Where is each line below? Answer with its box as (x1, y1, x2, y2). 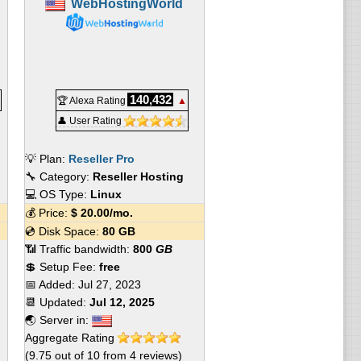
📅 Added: (24, 278, 78, 291)
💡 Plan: (24, 152, 68, 165)
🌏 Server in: (24, 313, 92, 326)
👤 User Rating (56, 115, 124, 127)
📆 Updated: (24, 296, 89, 309)
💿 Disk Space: (24, 225, 102, 238)
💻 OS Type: (24, 188, 90, 201)
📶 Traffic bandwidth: (24, 243, 133, 255)
